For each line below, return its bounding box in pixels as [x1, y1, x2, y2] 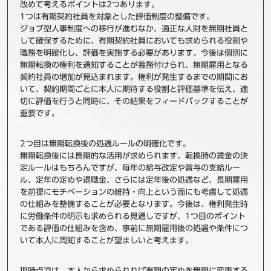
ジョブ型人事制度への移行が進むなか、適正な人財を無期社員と [19, 25, 248, 33]
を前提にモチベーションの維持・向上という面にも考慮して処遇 [19, 188, 248, 196]
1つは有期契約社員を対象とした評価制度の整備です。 [19, 13, 214, 21]
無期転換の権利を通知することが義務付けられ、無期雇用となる [19, 61, 248, 69]
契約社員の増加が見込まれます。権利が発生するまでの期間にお [19, 73, 248, 81]
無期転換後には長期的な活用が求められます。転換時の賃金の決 [19, 152, 248, 160]
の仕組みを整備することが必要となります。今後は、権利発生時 [19, 200, 248, 208]
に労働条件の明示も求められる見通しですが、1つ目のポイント [19, 212, 246, 220]
